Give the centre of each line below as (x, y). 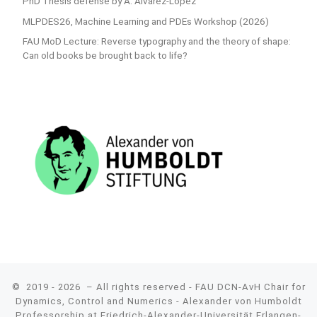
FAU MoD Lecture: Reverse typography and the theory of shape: (156, 41)
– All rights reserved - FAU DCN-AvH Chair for (194, 287)
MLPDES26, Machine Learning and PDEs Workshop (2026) (145, 21)
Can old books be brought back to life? (105, 56)
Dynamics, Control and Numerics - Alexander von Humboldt (158, 301)
